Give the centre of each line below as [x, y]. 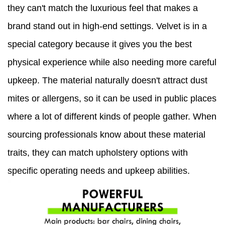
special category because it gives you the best [100, 44]
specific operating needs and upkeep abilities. [99, 171]
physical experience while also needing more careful [112, 63]
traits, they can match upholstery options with [98, 153]
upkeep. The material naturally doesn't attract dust [107, 81]
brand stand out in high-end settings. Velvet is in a [107, 26]
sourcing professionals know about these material [106, 135]
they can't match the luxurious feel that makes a [103, 8]
